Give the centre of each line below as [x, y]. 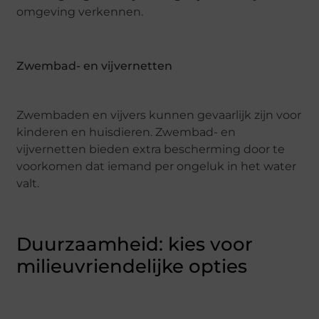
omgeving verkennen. [80, 12]
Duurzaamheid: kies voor [135, 245]
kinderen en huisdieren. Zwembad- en [126, 132]
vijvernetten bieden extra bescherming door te [151, 150]
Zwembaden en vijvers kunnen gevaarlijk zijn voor [159, 115]
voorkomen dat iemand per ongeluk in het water [157, 167]
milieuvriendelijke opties [132, 267]
